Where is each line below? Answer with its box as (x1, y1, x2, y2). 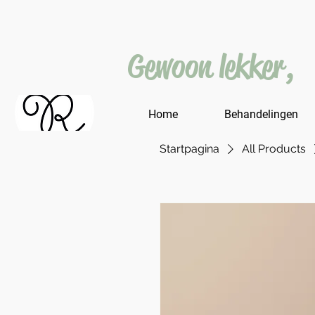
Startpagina (160, 142, 219, 155)
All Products (242, 142, 306, 155)
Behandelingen (224, 108, 298, 121)
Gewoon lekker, (128, 46, 294, 87)
